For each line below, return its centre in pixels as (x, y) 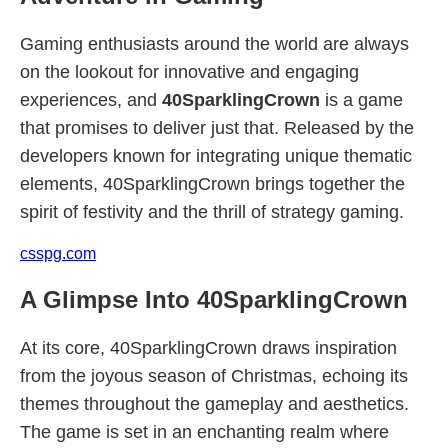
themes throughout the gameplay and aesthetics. (214, 404)
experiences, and (91, 100)
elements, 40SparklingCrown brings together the (212, 184)
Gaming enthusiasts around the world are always (214, 44)
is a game (361, 100)
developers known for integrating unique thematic (216, 156)
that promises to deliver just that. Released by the (217, 128)
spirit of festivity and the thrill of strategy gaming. (212, 212)
